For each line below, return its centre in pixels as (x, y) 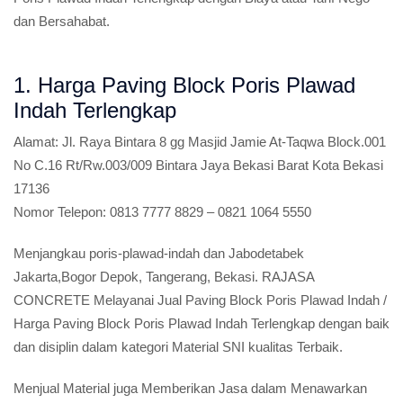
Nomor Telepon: (60, 212)
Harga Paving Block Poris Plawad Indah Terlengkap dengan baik (201, 323)
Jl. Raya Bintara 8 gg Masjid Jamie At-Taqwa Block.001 (222, 142)
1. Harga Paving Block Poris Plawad (184, 85)
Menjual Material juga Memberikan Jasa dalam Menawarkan (190, 388)
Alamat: (36, 142)
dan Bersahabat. (62, 21)
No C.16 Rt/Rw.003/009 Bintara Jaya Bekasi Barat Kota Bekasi (198, 165)
